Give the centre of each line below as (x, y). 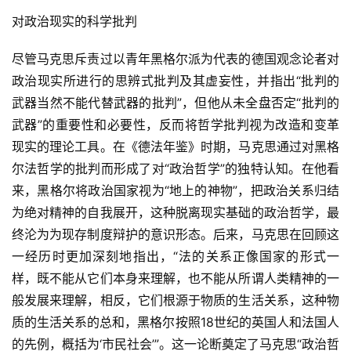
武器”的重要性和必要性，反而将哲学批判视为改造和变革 (175, 125)
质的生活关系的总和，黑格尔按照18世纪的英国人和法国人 (175, 322)
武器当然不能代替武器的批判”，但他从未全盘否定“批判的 (175, 103)
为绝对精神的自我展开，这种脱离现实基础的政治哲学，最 (175, 213)
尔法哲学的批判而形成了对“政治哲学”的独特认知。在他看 (175, 169)
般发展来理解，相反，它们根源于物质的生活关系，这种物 (175, 300)
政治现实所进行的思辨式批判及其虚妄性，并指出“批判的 (175, 81)
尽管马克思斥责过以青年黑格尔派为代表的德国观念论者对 (175, 59)
